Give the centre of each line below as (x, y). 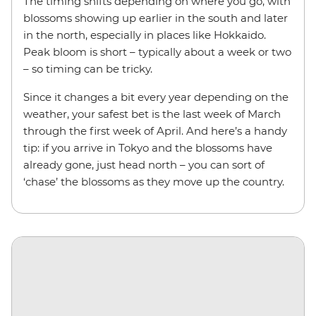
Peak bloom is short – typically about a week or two (157, 51)
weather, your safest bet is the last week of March (152, 114)
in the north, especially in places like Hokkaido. (145, 35)
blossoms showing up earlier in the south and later (156, 18)
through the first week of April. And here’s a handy (155, 130)
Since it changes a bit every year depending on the (156, 97)
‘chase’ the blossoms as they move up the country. (154, 181)
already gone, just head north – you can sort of (144, 164)
